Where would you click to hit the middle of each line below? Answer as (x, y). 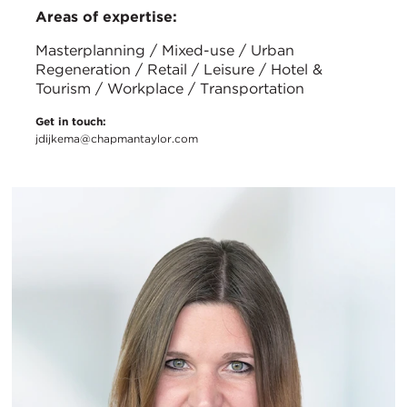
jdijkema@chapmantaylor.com (117, 139)
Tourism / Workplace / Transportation (170, 89)
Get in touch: (71, 122)
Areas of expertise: (106, 17)
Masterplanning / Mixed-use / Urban (165, 51)
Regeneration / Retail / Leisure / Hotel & (179, 70)
